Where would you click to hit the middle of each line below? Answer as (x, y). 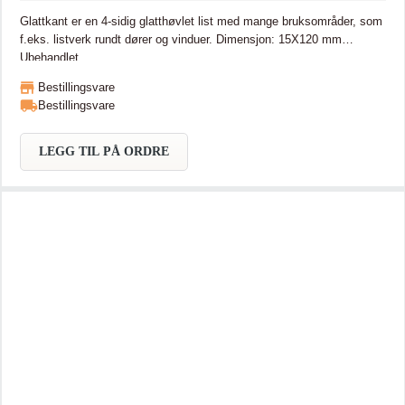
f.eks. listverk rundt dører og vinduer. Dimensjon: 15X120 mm (118, 39)
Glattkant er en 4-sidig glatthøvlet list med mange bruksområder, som (201, 21)
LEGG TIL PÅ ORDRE (104, 151)
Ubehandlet (49, 57)
